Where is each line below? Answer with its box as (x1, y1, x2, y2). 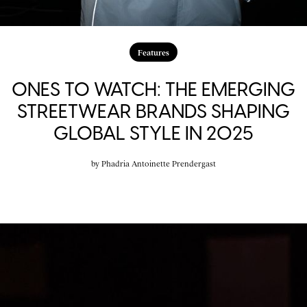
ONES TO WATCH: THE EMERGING (12, 77, 295, 101)
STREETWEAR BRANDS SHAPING (17, 99, 290, 123)
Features (138, 47, 169, 58)
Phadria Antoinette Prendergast (101, 158, 216, 169)
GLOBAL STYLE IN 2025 (53, 121, 254, 145)
